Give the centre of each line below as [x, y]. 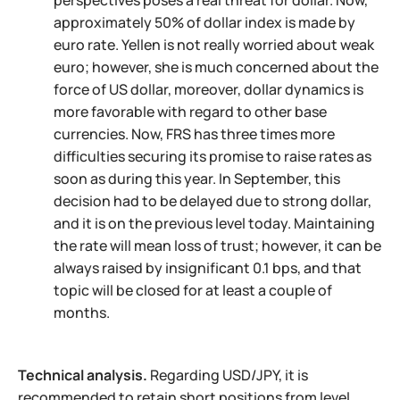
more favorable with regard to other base [190, 112]
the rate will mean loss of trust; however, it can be [217, 246]
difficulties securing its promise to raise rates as [212, 156]
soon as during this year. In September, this [197, 179]
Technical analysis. [83, 375]
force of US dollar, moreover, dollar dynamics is [208, 89]
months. [82, 312]
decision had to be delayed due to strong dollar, [212, 201]
